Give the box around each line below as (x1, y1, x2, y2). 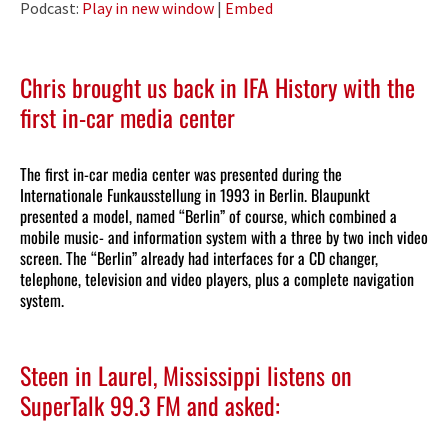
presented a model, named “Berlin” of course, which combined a (20, 204, 397, 229)
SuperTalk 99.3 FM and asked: (20, 387, 280, 424)
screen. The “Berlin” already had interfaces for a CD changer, (20, 246, 378, 271)
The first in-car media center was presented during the (20, 162, 342, 187)
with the (337, 69, 415, 106)
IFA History (243, 69, 337, 106)
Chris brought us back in (20, 69, 243, 106)
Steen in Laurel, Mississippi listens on (20, 357, 352, 394)
